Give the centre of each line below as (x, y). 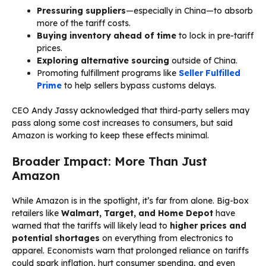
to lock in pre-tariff (215, 35)
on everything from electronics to (167, 238)
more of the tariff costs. (84, 23)
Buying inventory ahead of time (107, 35)
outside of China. (203, 60)
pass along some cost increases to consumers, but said (122, 123)
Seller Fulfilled (210, 73)
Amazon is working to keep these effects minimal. (110, 135)
